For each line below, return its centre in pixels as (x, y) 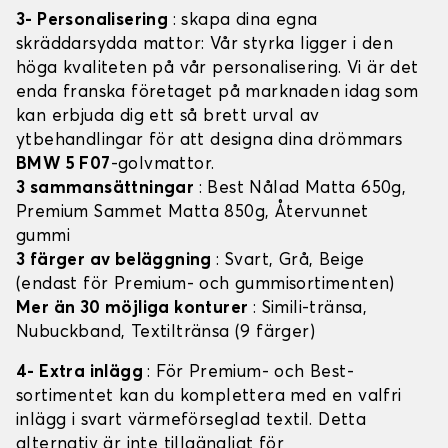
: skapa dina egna (245, 21)
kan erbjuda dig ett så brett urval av (168, 117)
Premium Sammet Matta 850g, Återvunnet (192, 213)
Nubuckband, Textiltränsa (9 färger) (165, 333)
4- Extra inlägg (82, 373)
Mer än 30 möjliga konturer (134, 309)
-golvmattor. (162, 165)
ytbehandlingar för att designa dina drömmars (209, 141)
